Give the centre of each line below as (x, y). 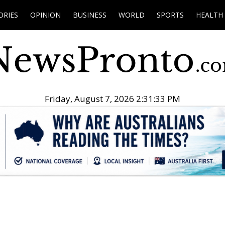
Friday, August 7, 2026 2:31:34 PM (113, 99)
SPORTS (170, 15)
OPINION (45, 15)
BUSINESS (90, 15)
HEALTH (209, 15)
